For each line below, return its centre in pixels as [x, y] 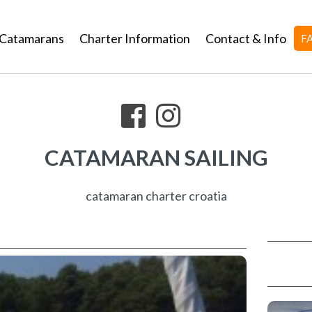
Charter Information [135, 38]
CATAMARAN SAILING [156, 157]
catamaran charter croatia [156, 196]
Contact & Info [246, 38]
